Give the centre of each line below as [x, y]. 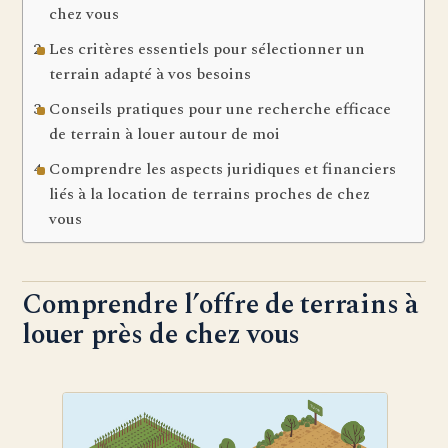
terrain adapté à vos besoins [149, 74]
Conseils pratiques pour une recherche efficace [219, 109]
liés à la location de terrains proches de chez [209, 194]
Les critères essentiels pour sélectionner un [206, 49]
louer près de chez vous [161, 335]
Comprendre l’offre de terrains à [220, 305]
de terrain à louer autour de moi [164, 134]
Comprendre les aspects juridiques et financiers [222, 169]
